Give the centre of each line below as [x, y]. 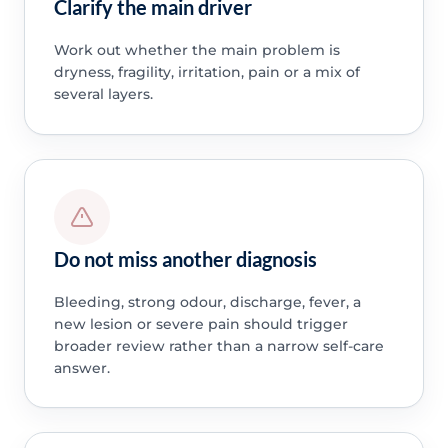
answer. [81, 367]
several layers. [103, 94]
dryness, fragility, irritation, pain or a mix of [206, 72]
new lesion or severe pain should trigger [200, 323]
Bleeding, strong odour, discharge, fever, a [207, 301]
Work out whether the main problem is [196, 50]
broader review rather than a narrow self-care [218, 345]
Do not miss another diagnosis [185, 258]
